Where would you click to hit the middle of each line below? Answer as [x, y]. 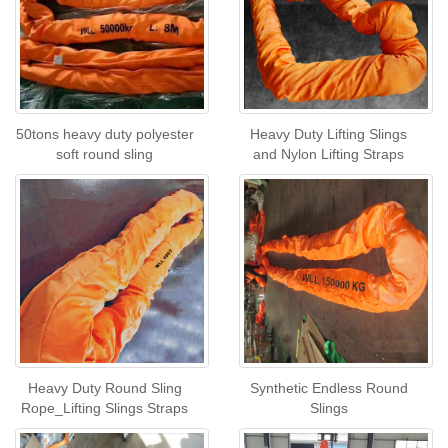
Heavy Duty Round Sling [104, 388]
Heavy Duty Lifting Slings [328, 134]
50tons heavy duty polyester [104, 134]
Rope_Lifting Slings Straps [104, 408]
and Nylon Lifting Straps [328, 154]
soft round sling [104, 154]
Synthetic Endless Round [328, 388]
